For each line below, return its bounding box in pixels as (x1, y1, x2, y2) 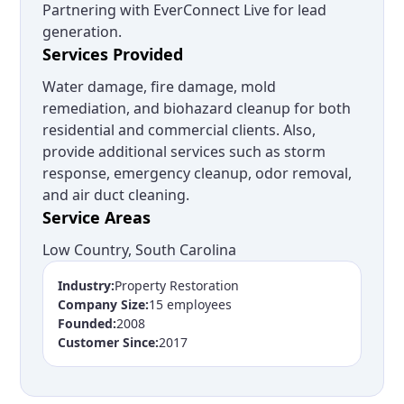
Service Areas (42, 207, 151, 229)
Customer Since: (58, 334, 160, 352)
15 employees (149, 296, 233, 314)
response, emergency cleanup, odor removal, (42, 163, 353, 184)
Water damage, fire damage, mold (42, 77, 277, 97)
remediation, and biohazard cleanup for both (42, 98, 352, 119)
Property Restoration (115, 277, 240, 295)
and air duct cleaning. (42, 185, 190, 206)
